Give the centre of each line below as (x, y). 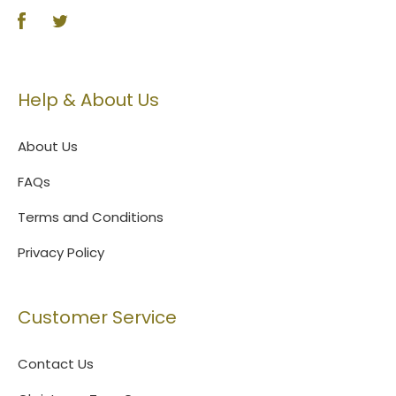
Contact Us (56, 363)
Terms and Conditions (91, 217)
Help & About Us (88, 99)
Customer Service (97, 317)
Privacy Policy (61, 252)
